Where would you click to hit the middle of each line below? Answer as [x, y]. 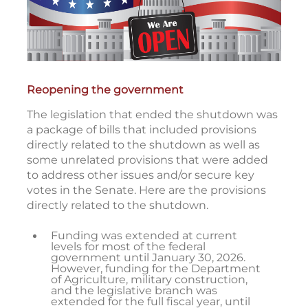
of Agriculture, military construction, [149, 280]
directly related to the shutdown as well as [143, 145]
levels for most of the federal [128, 247]
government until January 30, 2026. [148, 258]
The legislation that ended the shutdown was [152, 115]
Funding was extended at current [144, 236]
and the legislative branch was [134, 291]
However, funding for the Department [156, 269]
